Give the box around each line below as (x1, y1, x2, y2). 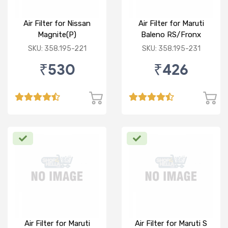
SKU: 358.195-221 (27, 44, 87, 53)
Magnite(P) (38, 30, 76, 40)
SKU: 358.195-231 (141, 44, 201, 53)
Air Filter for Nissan (23, 19, 91, 28)
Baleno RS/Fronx (141, 30, 201, 40)
